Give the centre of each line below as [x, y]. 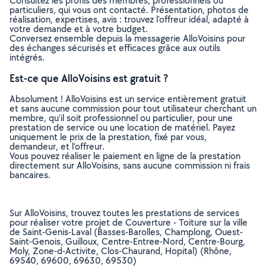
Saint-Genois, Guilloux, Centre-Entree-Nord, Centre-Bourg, [127, 241]
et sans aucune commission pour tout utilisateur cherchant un [133, 108]
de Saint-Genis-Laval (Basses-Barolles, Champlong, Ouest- [126, 232]
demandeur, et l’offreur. [57, 146]
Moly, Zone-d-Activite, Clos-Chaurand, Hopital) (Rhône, [121, 251]
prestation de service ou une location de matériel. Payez [122, 127]
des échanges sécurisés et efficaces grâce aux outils [115, 48]
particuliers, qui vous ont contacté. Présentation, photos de [129, 10]
